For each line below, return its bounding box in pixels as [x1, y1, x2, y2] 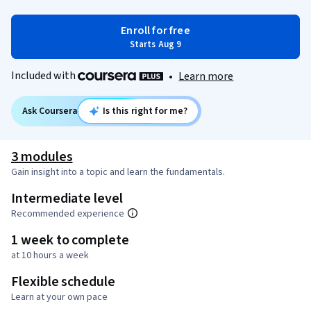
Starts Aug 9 [129, 38, 182, 51]
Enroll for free [121, 23, 190, 38]
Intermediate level [11, 189, 123, 209]
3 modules [11, 147, 73, 167]
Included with [11, 68, 78, 83]
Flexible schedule [11, 272, 115, 292]
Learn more [178, 69, 234, 85]
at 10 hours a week [11, 249, 89, 263]
